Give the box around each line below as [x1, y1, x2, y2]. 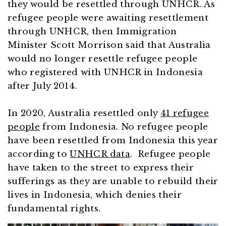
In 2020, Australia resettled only [8, 108, 160, 119]
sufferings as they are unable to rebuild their [8, 176, 218, 187]
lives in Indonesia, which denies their [8, 190, 182, 201]
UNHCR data [70, 149, 130, 160]
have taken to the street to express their [8, 162, 194, 174]
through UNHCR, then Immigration [8, 26, 177, 37]
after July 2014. [8, 81, 77, 92]
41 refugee [160, 108, 209, 119]
